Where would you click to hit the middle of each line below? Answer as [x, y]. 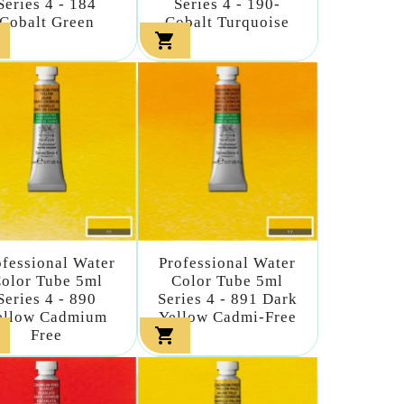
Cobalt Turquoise [228, 22]
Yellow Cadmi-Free [227, 317]
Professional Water [228, 263]
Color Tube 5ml [228, 281]
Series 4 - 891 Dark [227, 299]
